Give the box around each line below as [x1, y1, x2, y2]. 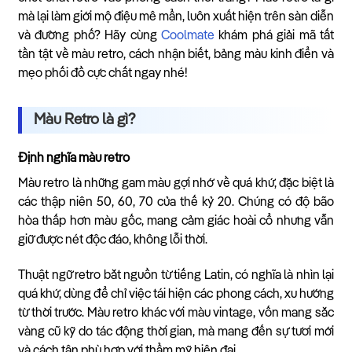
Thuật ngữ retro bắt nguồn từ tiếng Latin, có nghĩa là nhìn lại [18, 269, 334, 282]
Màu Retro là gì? [34, 112, 135, 127]
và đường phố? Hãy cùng [18, 30, 161, 42]
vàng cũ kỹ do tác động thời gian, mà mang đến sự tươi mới [18, 325, 334, 339]
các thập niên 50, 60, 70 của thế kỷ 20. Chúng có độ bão [18, 196, 334, 209]
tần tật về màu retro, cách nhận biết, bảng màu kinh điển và [18, 49, 334, 61]
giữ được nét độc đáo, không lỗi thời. [18, 234, 207, 247]
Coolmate [161, 30, 214, 42]
